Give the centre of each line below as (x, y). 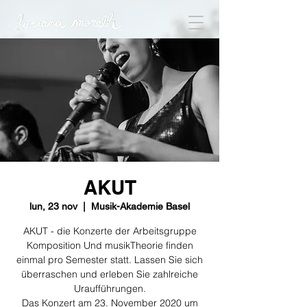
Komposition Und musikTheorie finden (110, 245)
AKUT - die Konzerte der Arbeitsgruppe (110, 231)
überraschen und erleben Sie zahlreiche (110, 274)
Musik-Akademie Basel (140, 206)
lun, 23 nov (53, 206)
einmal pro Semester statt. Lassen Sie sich (110, 260)
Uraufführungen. (110, 288)
